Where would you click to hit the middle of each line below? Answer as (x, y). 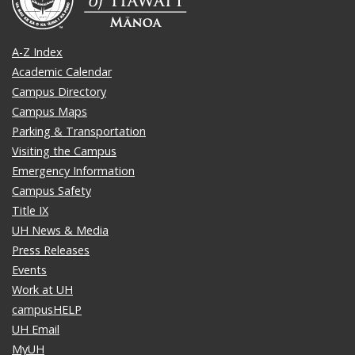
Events (29, 270)
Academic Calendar (62, 72)
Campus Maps (50, 112)
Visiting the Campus (64, 151)
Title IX (30, 211)
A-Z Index (37, 52)
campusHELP (47, 310)
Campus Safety (52, 191)
